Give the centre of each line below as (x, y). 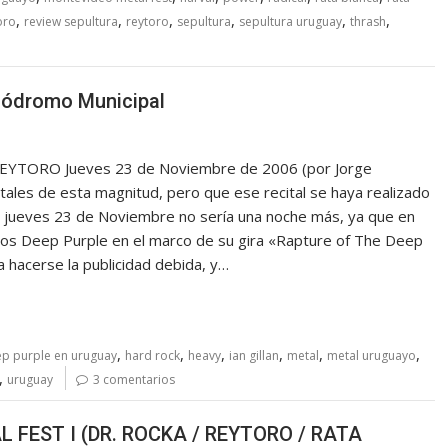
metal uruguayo (371, 355)
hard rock (152, 355)
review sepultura (71, 22)
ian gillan (254, 355)
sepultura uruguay (290, 22)
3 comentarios (134, 379)
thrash (368, 22)
